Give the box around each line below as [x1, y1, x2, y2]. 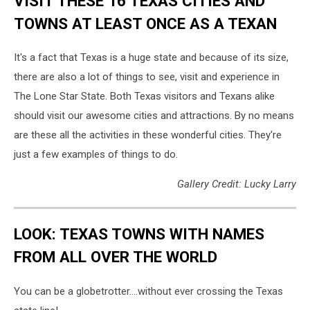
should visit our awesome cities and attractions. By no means [14, 109, 294, 122]
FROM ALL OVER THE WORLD [14, 248, 217, 266]
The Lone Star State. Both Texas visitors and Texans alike [14, 90, 275, 103]
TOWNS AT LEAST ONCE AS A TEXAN [14, 14, 277, 33]
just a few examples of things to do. [14, 148, 178, 161]
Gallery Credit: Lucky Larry [177, 178, 296, 191]
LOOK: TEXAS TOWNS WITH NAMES [14, 225, 264, 244]
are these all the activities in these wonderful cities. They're [14, 129, 282, 142]
